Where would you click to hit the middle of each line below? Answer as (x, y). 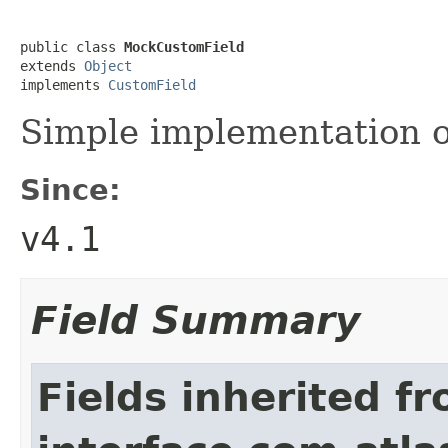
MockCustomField (184, 46)
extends (52, 65)
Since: (70, 189)
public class (72, 46)
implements (64, 84)
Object (108, 65)
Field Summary (195, 320)
